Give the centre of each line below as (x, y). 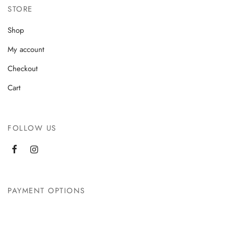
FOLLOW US (32, 128)
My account (26, 50)
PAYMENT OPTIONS (46, 191)
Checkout (23, 69)
